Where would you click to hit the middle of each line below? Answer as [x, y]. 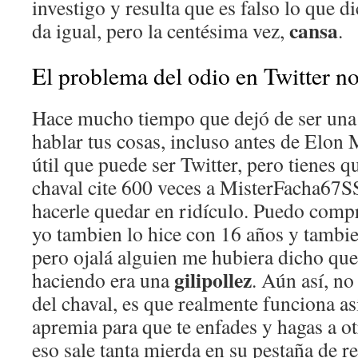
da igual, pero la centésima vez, [161, 30]
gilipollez [213, 280]
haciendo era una [103, 280]
